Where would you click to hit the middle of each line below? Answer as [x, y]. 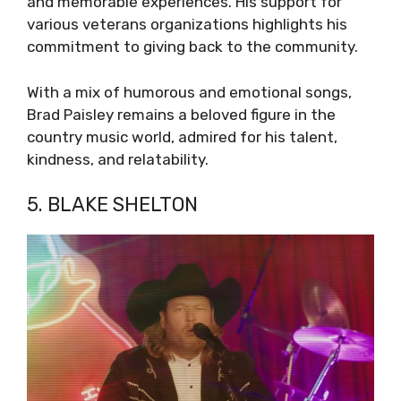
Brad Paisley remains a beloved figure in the [181, 114]
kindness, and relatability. [118, 159]
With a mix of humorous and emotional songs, [189, 92]
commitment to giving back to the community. [192, 47]
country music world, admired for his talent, [182, 137]
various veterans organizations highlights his [187, 25]
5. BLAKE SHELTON [112, 205]
